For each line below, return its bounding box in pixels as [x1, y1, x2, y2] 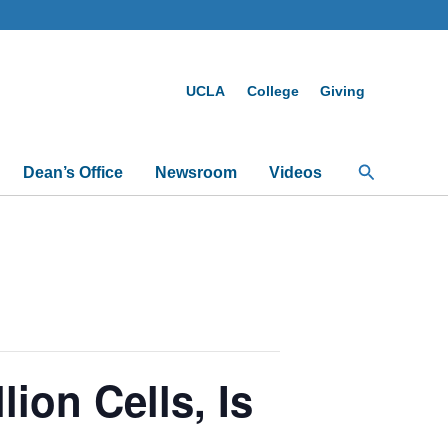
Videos [268, 164, 322, 181]
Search [356, 159, 414, 179]
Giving [320, 82, 366, 99]
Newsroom [154, 164, 237, 181]
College [246, 82, 299, 99]
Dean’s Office [22, 164, 123, 181]
